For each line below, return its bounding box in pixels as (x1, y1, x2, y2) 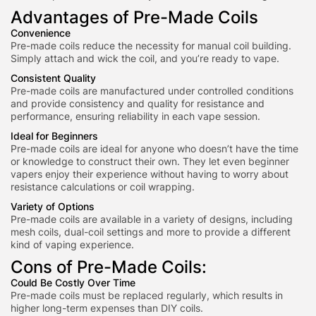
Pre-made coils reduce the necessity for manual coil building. (11, 39, 291, 51)
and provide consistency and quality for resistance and (11, 97, 265, 109)
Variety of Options (11, 200, 95, 212)
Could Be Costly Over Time (11, 276, 135, 288)
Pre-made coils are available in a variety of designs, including (11, 213, 293, 225)
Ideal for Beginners (11, 130, 98, 142)
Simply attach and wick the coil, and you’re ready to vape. (11, 52, 279, 64)
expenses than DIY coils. (90, 302, 203, 314)
